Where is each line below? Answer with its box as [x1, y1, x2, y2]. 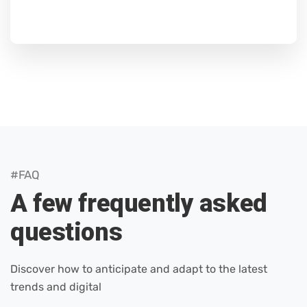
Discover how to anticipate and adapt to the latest [10, 262, 267, 275]
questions [10, 218, 123, 247]
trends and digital [10, 280, 101, 293]
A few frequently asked [10, 189, 267, 218]
